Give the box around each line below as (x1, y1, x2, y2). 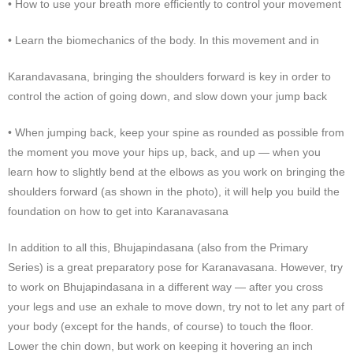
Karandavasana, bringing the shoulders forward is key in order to (8, 69, 331, 83)
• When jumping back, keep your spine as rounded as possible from (8, 125, 344, 139)
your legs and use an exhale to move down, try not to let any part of (8, 299, 344, 313)
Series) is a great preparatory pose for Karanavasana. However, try (8, 260, 343, 273)
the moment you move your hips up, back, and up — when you (8, 145, 321, 158)
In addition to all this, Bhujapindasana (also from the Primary (8, 240, 308, 254)
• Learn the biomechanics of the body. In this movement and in (8, 33, 319, 46)
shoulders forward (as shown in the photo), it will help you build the (8, 184, 340, 198)
